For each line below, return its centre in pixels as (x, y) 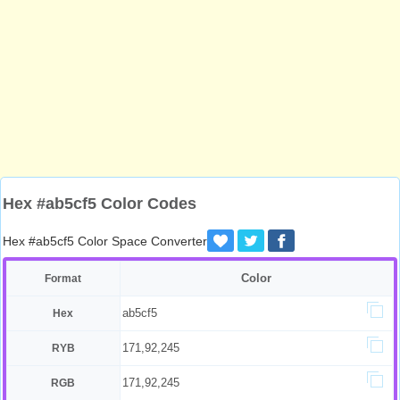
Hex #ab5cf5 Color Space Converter (105, 241)
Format (63, 279)
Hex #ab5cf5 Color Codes (100, 204)
